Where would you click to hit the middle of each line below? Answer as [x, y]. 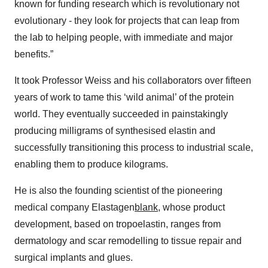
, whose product [191, 207]
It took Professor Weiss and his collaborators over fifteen [133, 80]
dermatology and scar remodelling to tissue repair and [128, 241]
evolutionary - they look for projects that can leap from [127, 21]
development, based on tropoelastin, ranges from [118, 224]
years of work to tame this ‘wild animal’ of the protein [124, 97]
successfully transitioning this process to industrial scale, [134, 147]
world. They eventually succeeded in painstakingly [121, 114]
